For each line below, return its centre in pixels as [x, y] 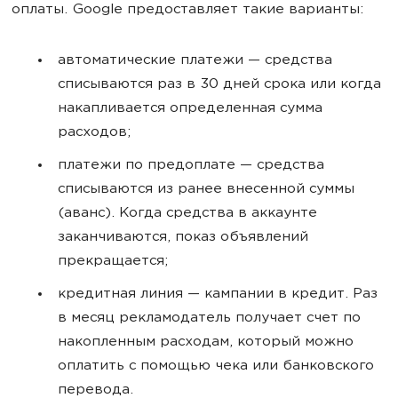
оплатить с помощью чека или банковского [216, 366]
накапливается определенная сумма [190, 109]
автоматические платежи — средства [195, 61]
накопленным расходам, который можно [206, 342]
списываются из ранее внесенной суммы [206, 190]
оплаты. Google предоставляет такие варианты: [187, 10]
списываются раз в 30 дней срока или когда [219, 85]
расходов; [94, 133]
